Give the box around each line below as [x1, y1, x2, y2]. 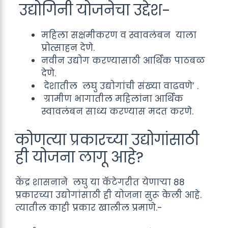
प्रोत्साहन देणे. [41, 42, 95, 54]
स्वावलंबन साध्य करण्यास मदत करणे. [41, 105, 193, 118]
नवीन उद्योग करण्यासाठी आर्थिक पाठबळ [41, 54, 205, 67]
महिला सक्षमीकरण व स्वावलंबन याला [41, 29, 196, 41]
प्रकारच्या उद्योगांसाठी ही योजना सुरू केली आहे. [15, 188, 204, 201]
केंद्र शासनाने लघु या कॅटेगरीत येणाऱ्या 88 [15, 176, 185, 188]
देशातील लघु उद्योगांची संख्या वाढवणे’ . [41, 80, 198, 92]
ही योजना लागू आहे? [15, 147, 144, 167]
